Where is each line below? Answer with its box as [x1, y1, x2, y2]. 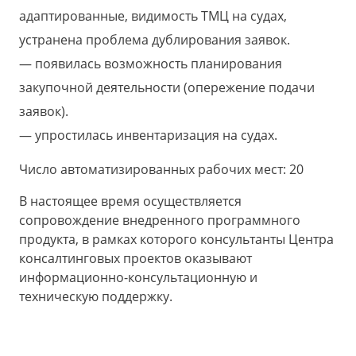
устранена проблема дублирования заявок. [19, 31, 290, 49]
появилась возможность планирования [35, 55, 282, 73]
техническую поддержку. [19, 288, 172, 306]
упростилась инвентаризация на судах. [35, 126, 277, 145]
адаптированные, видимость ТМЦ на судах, [19, 7, 287, 25]
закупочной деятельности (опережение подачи [19, 79, 315, 97]
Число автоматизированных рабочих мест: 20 [19, 161, 304, 179]
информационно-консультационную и [19, 269, 257, 287]
